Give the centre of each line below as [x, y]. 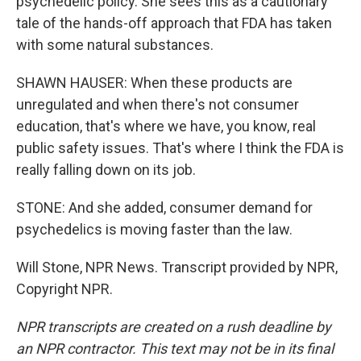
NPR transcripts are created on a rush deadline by [174, 326]
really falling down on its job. [106, 169]
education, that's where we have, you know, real [166, 126]
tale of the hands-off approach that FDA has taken [174, 23]
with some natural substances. [115, 44]
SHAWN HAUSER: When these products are [154, 82]
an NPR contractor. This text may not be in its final [175, 348]
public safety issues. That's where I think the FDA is [180, 147]
